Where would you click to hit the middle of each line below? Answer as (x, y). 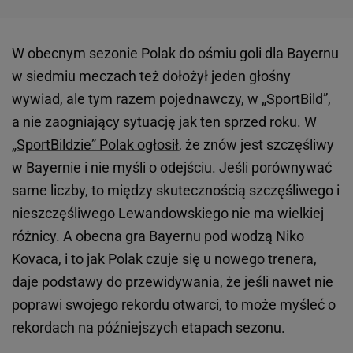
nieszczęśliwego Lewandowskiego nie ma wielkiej (168, 214)
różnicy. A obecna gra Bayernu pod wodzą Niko (158, 236)
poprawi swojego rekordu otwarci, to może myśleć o (174, 305)
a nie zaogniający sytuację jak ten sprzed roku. (158, 122)
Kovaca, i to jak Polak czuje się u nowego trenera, (164, 259)
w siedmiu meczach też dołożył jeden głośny (151, 76)
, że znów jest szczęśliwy (256, 145)
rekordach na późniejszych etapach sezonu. (149, 328)
